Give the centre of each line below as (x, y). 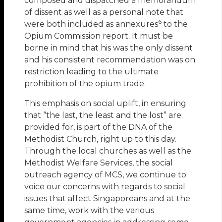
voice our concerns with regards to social (105, 186)
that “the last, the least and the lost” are (103, 115)
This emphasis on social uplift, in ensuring (106, 103)
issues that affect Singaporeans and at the (108, 198)
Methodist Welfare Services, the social (99, 163)
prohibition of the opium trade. (85, 83)
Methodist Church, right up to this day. (101, 139)
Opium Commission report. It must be (99, 36)
